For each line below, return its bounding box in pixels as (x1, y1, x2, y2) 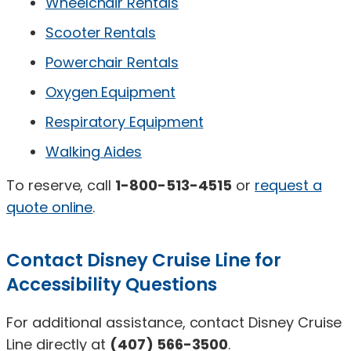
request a (255, 175, 322, 195)
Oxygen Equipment (45, 81, 175, 102)
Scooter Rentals (45, 22, 156, 42)
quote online (6, 197, 93, 217)
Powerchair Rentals (45, 52, 179, 72)
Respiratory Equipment (45, 111, 204, 132)
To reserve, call (6, 175, 116, 195)
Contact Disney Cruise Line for (6, 247, 281, 273)
